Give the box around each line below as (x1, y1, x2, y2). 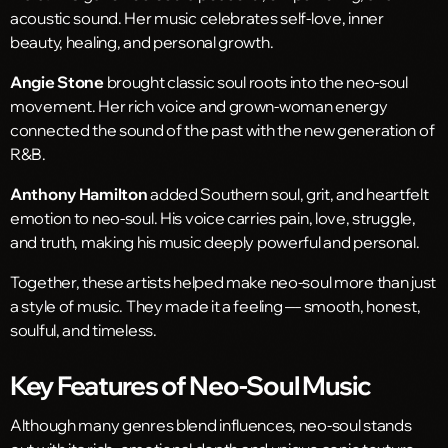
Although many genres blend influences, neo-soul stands (10, 414, 412, 435)
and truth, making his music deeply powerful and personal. (10, 231, 420, 252)
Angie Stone (10, 71, 104, 92)
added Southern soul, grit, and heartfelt (147, 183, 429, 204)
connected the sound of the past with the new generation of (10, 119, 435, 140)
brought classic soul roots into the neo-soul (103, 71, 408, 92)
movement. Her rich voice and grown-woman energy (10, 95, 388, 116)
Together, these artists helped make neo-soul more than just (10, 271, 437, 292)
